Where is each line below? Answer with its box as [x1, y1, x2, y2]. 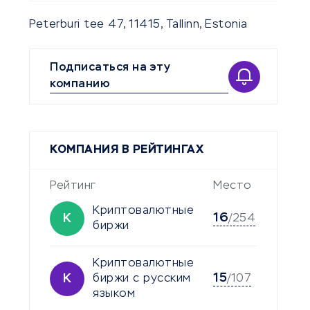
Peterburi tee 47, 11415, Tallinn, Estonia [29, 19, 248, 31]
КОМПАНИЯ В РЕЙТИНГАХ [50, 145, 203, 156]
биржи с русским [93, 273, 191, 285]
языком [93, 289, 135, 300]
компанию [50, 79, 109, 91]
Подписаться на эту [50, 62, 170, 74]
